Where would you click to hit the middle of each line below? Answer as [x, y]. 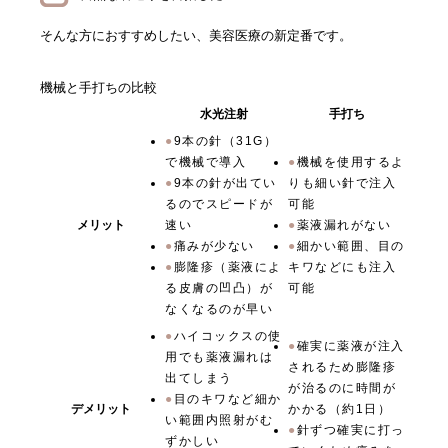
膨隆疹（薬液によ [227, 267]
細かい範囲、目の [350, 246]
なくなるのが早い [219, 309]
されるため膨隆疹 [342, 367]
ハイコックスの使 [227, 336]
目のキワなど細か [227, 399]
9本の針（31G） [225, 141]
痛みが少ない [214, 246]
